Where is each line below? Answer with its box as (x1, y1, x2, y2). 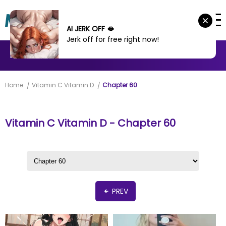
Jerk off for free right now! (67, 34, 159, 44)
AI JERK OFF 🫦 (67, 24, 114, 34)
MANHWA (10, 50, 41, 61)
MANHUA (53, 50, 82, 61)
